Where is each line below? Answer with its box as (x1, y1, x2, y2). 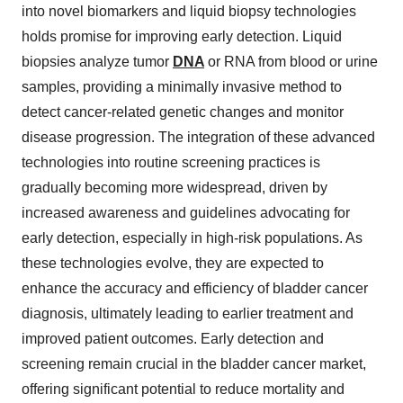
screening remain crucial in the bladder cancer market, (22, 356, 366, 372)
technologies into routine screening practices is (22, 155, 320, 171)
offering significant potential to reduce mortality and (22, 381, 345, 398)
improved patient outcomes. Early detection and (22, 331, 324, 347)
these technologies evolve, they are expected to (22, 255, 324, 272)
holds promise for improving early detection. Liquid (22, 29, 342, 45)
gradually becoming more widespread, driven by (22, 180, 327, 196)
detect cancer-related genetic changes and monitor (22, 104, 344, 121)
